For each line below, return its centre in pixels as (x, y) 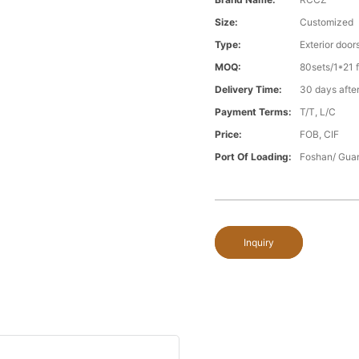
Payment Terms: (254, 112)
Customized (327, 22)
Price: (229, 135)
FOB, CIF (320, 135)
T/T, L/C (318, 112)
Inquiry (259, 243)
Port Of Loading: (254, 157)
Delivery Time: (249, 90)
